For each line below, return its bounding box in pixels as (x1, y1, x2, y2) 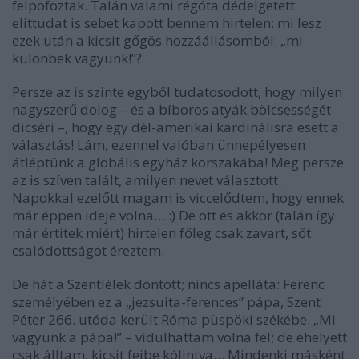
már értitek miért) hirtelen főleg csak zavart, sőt (12, 223, 311, 242)
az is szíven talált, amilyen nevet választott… (12, 170, 289, 189)
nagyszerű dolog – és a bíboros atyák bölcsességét (12, 99, 331, 119)
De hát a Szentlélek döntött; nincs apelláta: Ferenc (12, 274, 325, 293)
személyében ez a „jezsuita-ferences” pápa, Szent (12, 292, 321, 311)
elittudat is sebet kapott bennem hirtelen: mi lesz (12, 13, 321, 32)
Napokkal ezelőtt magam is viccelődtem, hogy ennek (12, 188, 344, 207)
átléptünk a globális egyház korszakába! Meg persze (12, 152, 344, 171)
